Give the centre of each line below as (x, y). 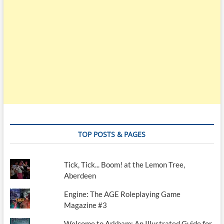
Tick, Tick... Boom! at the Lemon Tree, (125, 165)
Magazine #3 (86, 205)
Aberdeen (80, 176)
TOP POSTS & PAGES (112, 134)
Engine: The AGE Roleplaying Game (122, 194)
